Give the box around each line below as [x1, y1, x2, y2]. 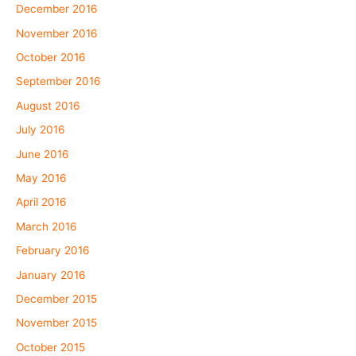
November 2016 [16, 26, 98, 40]
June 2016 [16, 147, 69, 161]
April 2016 [16, 195, 67, 209]
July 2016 [16, 123, 65, 137]
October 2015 [16, 340, 85, 354]
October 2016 [16, 50, 86, 64]
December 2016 [16, 2, 98, 16]
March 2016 [16, 219, 77, 233]
